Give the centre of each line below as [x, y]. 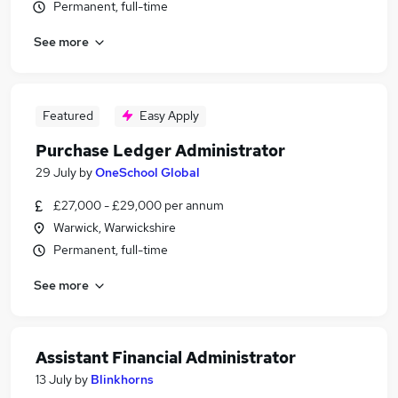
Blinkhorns [122, 379]
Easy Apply [169, 115]
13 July [54, 379]
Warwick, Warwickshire [115, 227]
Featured [68, 115]
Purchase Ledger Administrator [160, 151]
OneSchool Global [147, 172]
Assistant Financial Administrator [166, 358]
